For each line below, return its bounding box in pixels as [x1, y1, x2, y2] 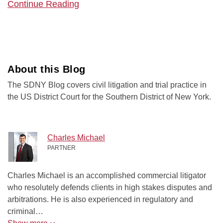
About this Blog [7, 63, 86, 75]
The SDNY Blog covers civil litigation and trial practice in [7, 80, 207, 89]
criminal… [7, 207, 43, 216]
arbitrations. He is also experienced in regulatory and [7, 195, 193, 204]
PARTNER [47, 144, 76, 151]
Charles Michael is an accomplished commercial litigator [7, 171, 206, 180]
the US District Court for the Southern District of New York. [7, 92, 211, 101]
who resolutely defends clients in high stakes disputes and [7, 183, 212, 192]
